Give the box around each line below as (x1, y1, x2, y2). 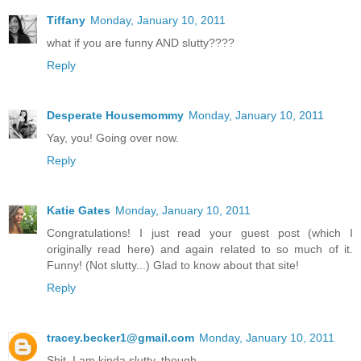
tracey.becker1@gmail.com (47, 330, 194, 344)
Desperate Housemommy (47, 108, 184, 122)
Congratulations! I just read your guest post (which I (47, 226, 353, 239)
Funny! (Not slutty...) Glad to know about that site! (47, 258, 299, 272)
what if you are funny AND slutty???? (47, 35, 234, 49)
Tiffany (47, 13, 85, 27)
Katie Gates (47, 203, 110, 217)
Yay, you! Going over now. (47, 131, 179, 144)
